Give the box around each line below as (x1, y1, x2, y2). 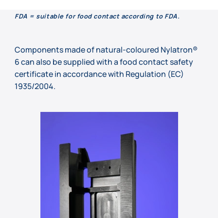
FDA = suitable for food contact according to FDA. (15, 12, 180, 21)
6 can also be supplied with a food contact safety (15, 56, 193, 67)
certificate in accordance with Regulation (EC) (15, 68, 184, 79)
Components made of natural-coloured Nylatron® (15, 44, 198, 55)
